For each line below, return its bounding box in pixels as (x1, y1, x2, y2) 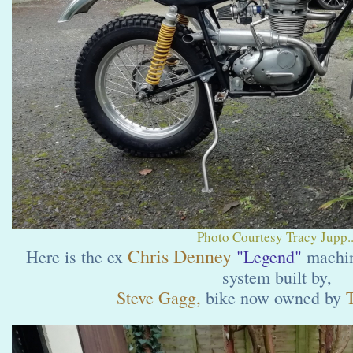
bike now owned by (200, 286, 346, 309)
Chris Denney (123, 243, 232, 269)
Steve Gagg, (116, 286, 201, 309)
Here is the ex (26, 245, 123, 268)
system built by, (221, 266, 332, 288)
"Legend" (236, 245, 302, 268)
